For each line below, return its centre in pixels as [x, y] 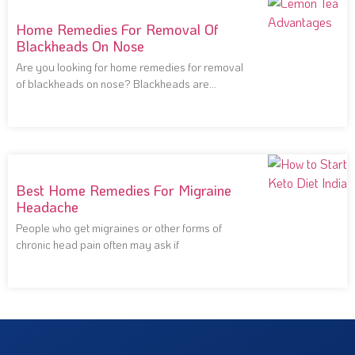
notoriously [43, 100]
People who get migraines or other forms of [119, 227]
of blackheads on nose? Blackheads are [113, 83]
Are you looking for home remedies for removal [130, 67]
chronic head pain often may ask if [97, 244]
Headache [47, 206]
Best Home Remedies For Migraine [124, 190]
